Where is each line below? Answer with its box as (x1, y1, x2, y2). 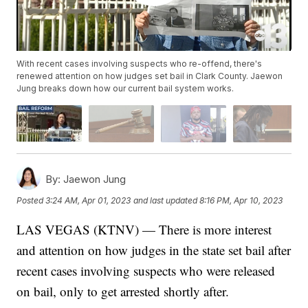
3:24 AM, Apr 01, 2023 (45, 195, 131, 206)
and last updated (133, 195, 198, 206)
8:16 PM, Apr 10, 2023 (199, 195, 283, 206)
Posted (16, 195, 46, 206)
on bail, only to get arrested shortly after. (16, 282, 230, 300)
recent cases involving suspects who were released (16, 261, 276, 279)
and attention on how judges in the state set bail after (16, 241, 291, 258)
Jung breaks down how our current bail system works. (16, 83, 234, 94)
